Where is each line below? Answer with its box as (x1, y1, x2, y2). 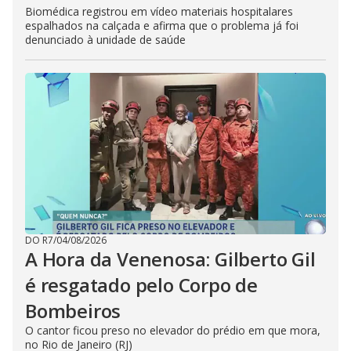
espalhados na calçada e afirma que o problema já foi (25, 18, 299, 33)
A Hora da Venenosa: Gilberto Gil (25, 246, 316, 272)
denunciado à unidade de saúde (25, 32, 186, 47)
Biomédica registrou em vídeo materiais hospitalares (25, 4, 293, 19)
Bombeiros (25, 298, 121, 324)
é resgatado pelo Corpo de (25, 272, 258, 298)
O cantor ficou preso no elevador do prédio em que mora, (25, 323, 320, 338)
